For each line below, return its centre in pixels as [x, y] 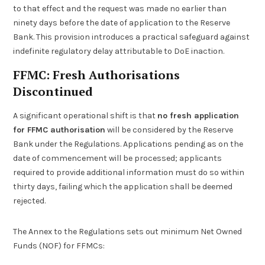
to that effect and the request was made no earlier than [120, 9]
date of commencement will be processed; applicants [118, 158]
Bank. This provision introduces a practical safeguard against [132, 37]
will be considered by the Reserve [169, 130]
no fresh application [198, 115]
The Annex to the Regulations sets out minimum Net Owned [128, 231]
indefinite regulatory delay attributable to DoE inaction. [119, 51]
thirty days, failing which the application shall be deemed [123, 186]
